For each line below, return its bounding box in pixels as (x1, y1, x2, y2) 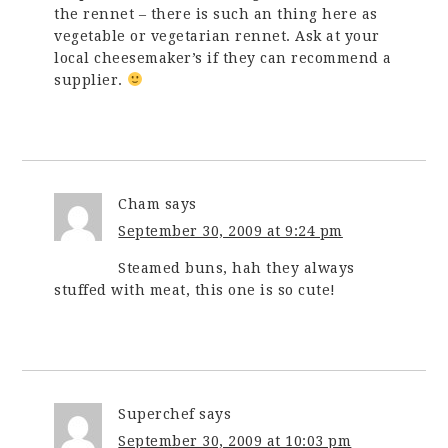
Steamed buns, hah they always (118, 259, 355, 276)
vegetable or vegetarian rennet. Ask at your (54, 27, 380, 44)
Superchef (118, 405, 195, 422)
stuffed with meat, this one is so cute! (54, 281, 336, 298)
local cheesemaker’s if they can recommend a (54, 49, 392, 66)
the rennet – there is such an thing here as (54, 5, 378, 22)
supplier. (54, 71, 128, 88)
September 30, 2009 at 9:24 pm (118, 222, 343, 239)
